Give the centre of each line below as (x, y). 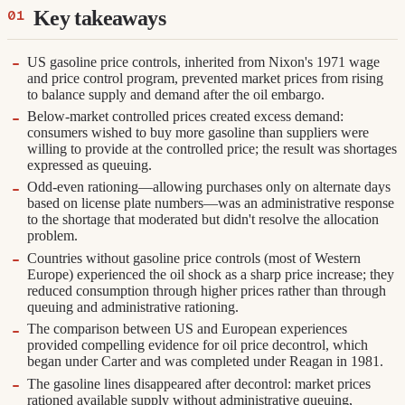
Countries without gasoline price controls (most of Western (194, 258)
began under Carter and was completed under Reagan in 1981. (206, 362)
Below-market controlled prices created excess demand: (186, 117)
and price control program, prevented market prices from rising (206, 78)
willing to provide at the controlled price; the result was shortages (212, 149)
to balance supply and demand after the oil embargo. (176, 94)
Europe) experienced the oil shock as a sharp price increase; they (211, 274)
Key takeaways (99, 18)
